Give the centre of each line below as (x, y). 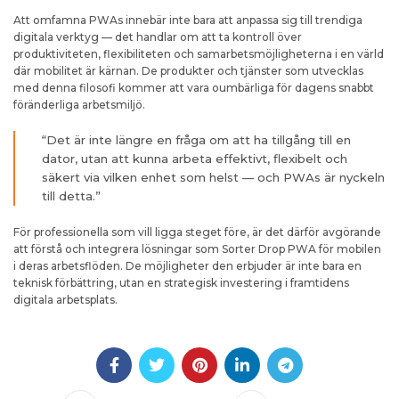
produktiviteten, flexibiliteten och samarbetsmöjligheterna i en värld (199, 54)
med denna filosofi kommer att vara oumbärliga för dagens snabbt (194, 88)
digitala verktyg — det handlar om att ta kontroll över (158, 37)
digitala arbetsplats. (65, 300)
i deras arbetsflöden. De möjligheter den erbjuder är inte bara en (187, 266)
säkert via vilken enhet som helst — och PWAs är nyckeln (213, 177)
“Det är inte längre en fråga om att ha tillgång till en (196, 140)
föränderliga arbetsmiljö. (79, 105)
